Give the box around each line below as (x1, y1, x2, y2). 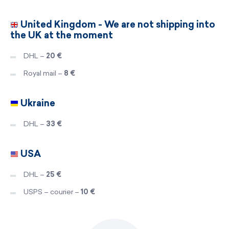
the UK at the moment (10, 29, 113, 41)
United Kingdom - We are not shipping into (18, 18, 215, 30)
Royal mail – (24, 68, 64, 78)
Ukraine (18, 97, 55, 109)
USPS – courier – (24, 187, 81, 196)
